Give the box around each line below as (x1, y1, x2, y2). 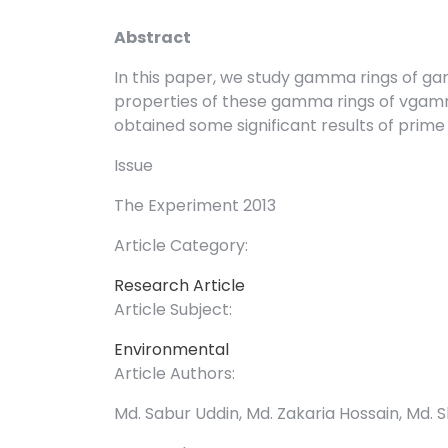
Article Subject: (114, 298, 232, 322)
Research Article (114, 274, 245, 298)
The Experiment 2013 (114, 194, 276, 218)
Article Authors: (114, 362, 235, 386)
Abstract (114, 26, 191, 50)
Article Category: (114, 234, 248, 258)
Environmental (114, 338, 229, 362)
